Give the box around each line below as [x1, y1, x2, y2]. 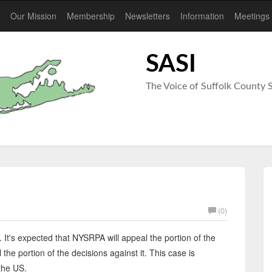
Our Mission [10, 10, 56, 22]
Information [180, 10, 224, 22]
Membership [67, 10, 115, 22]
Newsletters [125, 10, 170, 22]
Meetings [234, 10, 270, 22]
